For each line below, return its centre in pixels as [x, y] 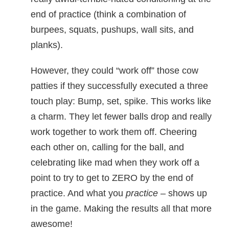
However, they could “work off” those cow [114, 71]
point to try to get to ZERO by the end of [112, 178]
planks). [47, 45]
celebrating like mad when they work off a [115, 163]
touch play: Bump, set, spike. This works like [121, 101]
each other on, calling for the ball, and [107, 147]
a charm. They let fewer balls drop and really [121, 117]
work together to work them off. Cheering [114, 132]
